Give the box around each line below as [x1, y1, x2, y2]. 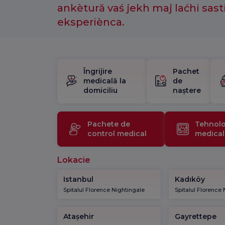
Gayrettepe [175, 211, 217, 221]
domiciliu [83, 85, 118, 95]
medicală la [83, 76, 126, 85]
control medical [87, 129, 147, 138]
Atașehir [63, 211, 94, 221]
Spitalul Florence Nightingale [63, 186, 145, 193]
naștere [172, 85, 201, 95]
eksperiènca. [57, 16, 125, 28]
